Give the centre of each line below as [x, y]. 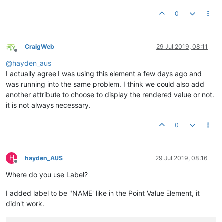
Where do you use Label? [47, 175]
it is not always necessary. [48, 105]
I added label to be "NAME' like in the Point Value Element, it [103, 193]
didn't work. [25, 203]
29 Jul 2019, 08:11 [182, 46]
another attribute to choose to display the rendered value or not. [110, 94]
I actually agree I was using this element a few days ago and [104, 74]
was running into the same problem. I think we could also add [105, 84]
